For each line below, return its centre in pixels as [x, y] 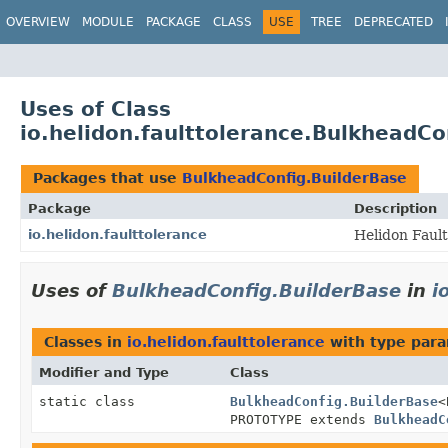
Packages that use [107, 177]
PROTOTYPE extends [301, 419]
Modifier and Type [104, 372]
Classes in [85, 341]
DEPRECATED [393, 22]
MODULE [108, 22]
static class [91, 401]
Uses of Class [95, 108]
